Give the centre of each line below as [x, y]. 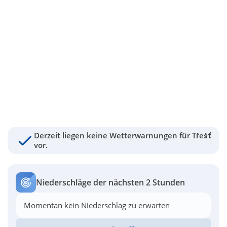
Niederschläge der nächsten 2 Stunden [110, 182]
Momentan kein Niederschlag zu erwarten [97, 205]
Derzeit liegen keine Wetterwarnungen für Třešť [122, 135]
